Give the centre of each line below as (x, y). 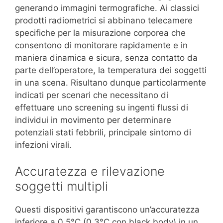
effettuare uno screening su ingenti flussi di (102, 107)
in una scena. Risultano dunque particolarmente (111, 82)
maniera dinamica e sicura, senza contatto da (106, 57)
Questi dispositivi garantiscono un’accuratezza (107, 210)
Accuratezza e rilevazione (90, 171)
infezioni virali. (43, 145)
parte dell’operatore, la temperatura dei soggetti (111, 70)
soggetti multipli (61, 186)
